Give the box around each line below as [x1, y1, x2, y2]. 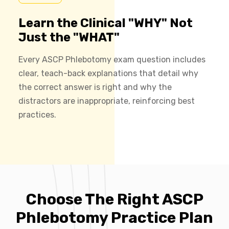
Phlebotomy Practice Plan [16, 208, 213, 227]
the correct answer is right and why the [18, 82, 172, 92]
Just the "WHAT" [18, 30, 120, 44]
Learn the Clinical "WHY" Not [18, 15, 193, 30]
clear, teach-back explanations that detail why [18, 68, 198, 78]
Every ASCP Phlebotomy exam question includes [18, 54, 205, 64]
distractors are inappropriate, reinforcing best [18, 96, 195, 106]
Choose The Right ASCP [26, 190, 203, 209]
